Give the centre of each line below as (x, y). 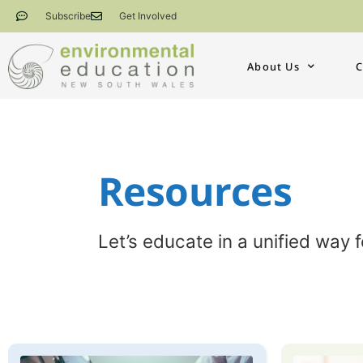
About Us (273, 66)
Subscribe (68, 16)
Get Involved (148, 16)
